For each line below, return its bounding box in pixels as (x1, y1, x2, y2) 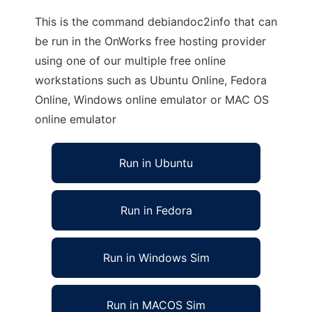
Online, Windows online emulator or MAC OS (35, 93, 269, 107)
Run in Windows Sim (102, 251, 210, 265)
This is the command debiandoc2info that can (35, 15, 277, 29)
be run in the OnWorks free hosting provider (35, 34, 266, 48)
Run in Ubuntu (119, 156, 193, 170)
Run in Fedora (120, 203, 192, 217)
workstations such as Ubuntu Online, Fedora (35, 73, 267, 87)
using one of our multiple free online (35, 54, 226, 68)
